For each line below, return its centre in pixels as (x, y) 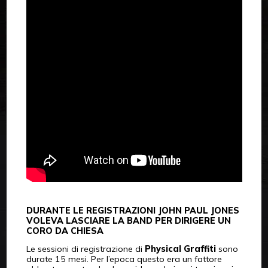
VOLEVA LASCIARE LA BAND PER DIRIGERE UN (128, 220)
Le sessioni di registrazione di (85, 249)
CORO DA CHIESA (65, 231)
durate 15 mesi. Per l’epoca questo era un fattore (124, 259)
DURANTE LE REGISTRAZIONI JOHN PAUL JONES (133, 210)
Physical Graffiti (180, 249)
